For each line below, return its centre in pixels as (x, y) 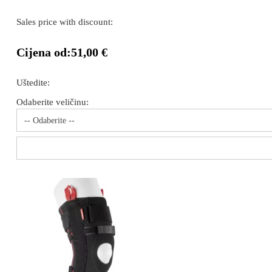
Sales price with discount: (65, 22)
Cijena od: (44, 52)
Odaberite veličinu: (53, 102)
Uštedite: (33, 83)
